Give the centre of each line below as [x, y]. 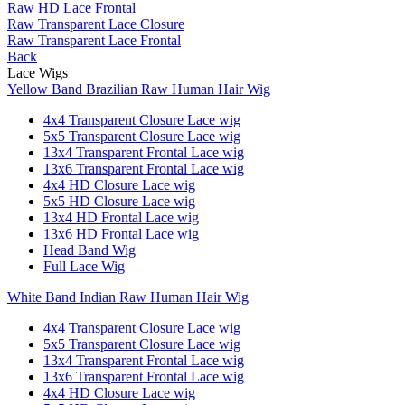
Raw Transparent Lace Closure [96, 24]
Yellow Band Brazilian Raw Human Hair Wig [139, 89]
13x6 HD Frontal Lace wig [121, 234]
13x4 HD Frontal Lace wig [121, 217]
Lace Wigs [38, 73]
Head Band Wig [89, 250]
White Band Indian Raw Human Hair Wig [128, 297]
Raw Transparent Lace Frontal [94, 40]
